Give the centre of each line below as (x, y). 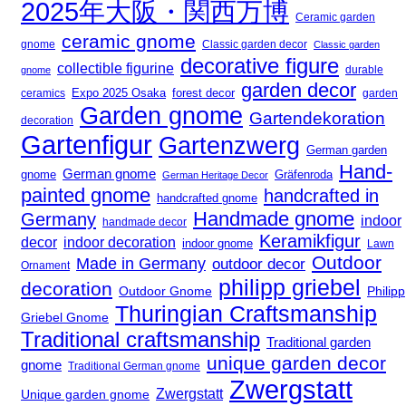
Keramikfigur (310, 242)
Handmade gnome (274, 219)
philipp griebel (290, 288)
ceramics (43, 94)
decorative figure (260, 66)
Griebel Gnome (65, 318)
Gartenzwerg (229, 146)
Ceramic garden (335, 18)
